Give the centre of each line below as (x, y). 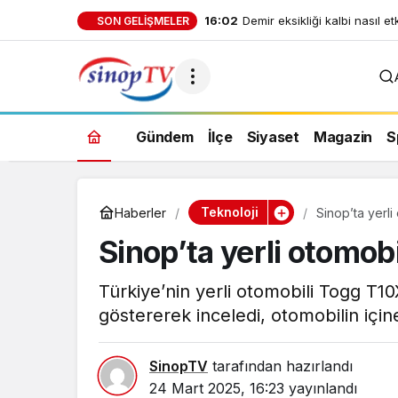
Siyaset (273, 136)
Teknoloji (229, 212)
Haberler (140, 212)
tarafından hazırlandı (280, 366)
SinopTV (179, 366)
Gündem (165, 136)
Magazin (342, 136)
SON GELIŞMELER (143, 20)
